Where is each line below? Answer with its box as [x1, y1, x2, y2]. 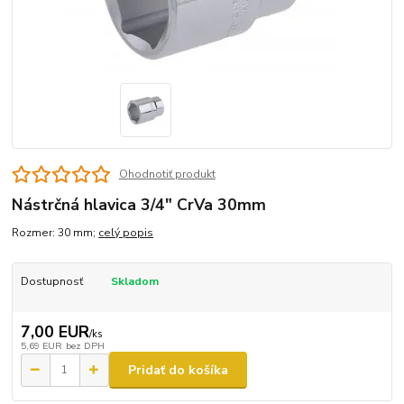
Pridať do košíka [128, 361, 228, 379]
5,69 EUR [20, 339, 62, 353]
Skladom [110, 273, 159, 289]
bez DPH [65, 339, 105, 353]
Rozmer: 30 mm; [12, 225, 99, 240]
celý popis [98, 225, 154, 240]
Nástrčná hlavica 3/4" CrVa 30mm [12, 194, 267, 216]
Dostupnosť [20, 273, 83, 289]
